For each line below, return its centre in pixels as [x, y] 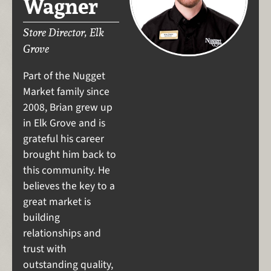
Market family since [66, 91]
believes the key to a [69, 186]
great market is [57, 201]
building [41, 217]
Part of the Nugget [64, 76]
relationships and [62, 233]
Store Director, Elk [63, 33]
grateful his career [63, 139]
